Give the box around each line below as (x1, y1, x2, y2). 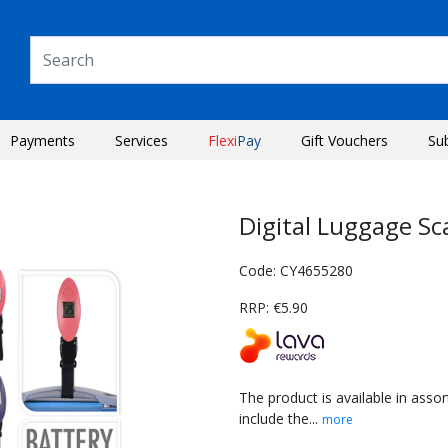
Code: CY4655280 (239, 261, 353, 280)
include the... (239, 409, 322, 428)
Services (115, 131, 168, 150)
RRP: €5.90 (239, 298, 308, 317)
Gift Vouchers (301, 131, 388, 150)
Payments (10, 131, 75, 150)
